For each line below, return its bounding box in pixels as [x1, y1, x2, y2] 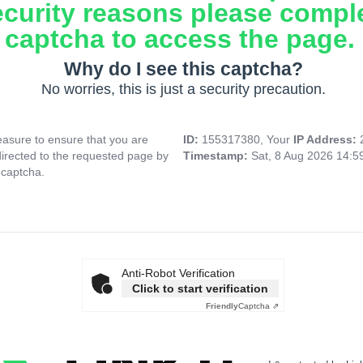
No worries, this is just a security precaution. [41, 81, 326, 98]
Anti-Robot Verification [122, 267, 235, 280]
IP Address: [293, 133, 360, 147]
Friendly [206, 301, 238, 311]
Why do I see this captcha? [63, 58, 303, 80]
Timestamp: [183, 149, 251, 163]
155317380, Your [202, 133, 293, 147]
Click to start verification [132, 282, 268, 296]
